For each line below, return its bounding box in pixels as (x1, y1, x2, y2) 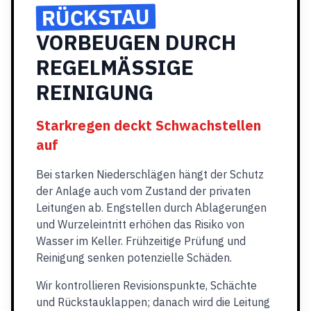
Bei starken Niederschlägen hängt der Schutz (36, 167, 264, 181)
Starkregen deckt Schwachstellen (36, 116, 261, 135)
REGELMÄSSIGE (36, 53, 194, 81)
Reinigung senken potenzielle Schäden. (36, 251, 232, 264)
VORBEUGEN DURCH (36, 28, 236, 56)
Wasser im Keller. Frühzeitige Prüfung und (36, 234, 246, 248)
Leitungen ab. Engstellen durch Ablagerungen (36, 201, 267, 215)
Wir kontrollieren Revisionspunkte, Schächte (36, 278, 257, 292)
